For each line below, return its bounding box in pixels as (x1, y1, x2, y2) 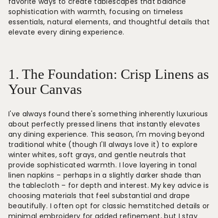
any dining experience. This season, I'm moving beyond (8, 129, 205, 139)
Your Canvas (8, 82, 82, 97)
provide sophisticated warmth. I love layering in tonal (8, 160, 197, 170)
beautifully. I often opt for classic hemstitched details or (8, 201, 210, 211)
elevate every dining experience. (8, 27, 125, 37)
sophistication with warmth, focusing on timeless (8, 7, 183, 17)
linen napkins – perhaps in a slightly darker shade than (8, 170, 201, 180)
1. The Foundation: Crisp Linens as (8, 67, 209, 82)
